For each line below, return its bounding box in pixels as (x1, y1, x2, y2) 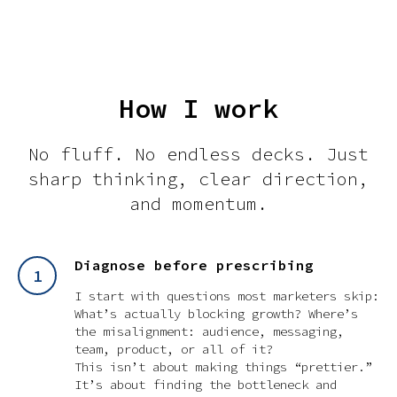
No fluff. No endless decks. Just (28, 143, 369, 166)
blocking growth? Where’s (181, 306, 358, 323)
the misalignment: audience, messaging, (74, 323, 344, 340)
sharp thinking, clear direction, (28, 167, 369, 191)
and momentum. (129, 192, 268, 215)
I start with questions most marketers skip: (74, 288, 379, 305)
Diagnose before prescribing (74, 256, 314, 275)
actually (124, 306, 181, 323)
